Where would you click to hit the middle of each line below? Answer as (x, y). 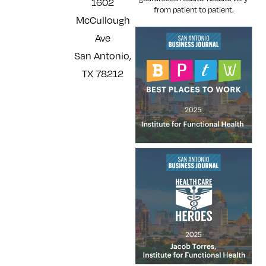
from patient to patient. (194, 10)
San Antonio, (103, 56)
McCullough (103, 20)
